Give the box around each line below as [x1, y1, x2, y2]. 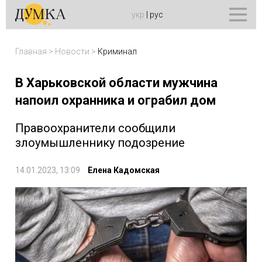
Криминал [98, 47, 137, 56]
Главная [15, 47, 47, 56]
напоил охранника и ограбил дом [15, 93, 216, 108]
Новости [55, 47, 89, 56]
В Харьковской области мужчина [15, 75, 218, 90]
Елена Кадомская [88, 166, 160, 175]
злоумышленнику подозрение [15, 136, 185, 150]
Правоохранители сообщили [15, 121, 175, 135]
